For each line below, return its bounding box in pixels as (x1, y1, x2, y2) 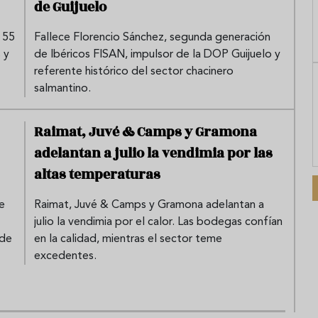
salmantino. (34, 82, 91, 94)
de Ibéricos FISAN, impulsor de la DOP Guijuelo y (34, 48, 280, 60)
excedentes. (34, 250, 97, 262)
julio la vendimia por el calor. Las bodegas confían (34, 216, 283, 228)
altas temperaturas (34, 164, 160, 185)
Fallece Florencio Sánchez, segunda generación (34, 31, 270, 43)
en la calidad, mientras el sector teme (34, 233, 222, 245)
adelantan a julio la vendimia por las (34, 143, 273, 163)
